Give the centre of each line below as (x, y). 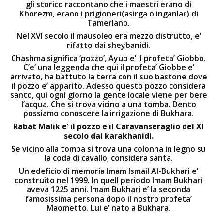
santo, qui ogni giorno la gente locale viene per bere (108, 95)
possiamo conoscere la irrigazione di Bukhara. (108, 113)
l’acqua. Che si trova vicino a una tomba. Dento (108, 104)
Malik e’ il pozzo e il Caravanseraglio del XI (120, 126)
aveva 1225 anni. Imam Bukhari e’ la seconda (108, 189)
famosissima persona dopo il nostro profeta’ (108, 199)
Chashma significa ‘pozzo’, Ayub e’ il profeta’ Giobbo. (108, 58)
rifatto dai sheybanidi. (108, 45)
